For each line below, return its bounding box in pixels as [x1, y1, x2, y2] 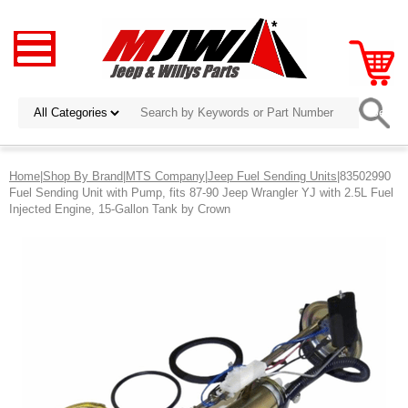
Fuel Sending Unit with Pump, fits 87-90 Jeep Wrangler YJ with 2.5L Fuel [9, 185, 393, 199]
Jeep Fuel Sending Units [208, 168, 337, 183]
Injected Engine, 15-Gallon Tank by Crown [9, 201, 230, 216]
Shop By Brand [43, 168, 123, 183]
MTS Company [126, 168, 205, 183]
